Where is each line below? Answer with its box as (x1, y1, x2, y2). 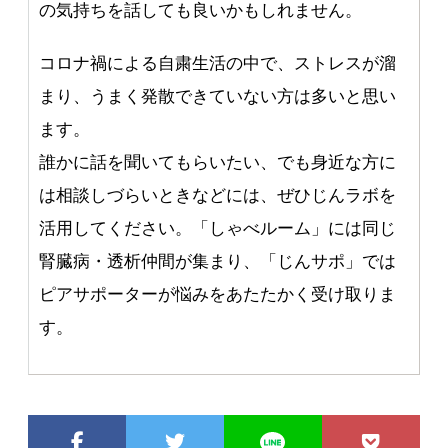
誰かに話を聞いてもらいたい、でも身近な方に (39, 153, 397, 173)
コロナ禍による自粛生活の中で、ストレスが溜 (39, 54, 397, 74)
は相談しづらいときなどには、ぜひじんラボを (39, 186, 397, 206)
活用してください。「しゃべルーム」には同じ (39, 219, 397, 239)
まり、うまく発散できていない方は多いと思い (39, 87, 397, 107)
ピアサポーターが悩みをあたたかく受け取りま (39, 285, 397, 305)
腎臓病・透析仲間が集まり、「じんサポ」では (39, 252, 397, 272)
